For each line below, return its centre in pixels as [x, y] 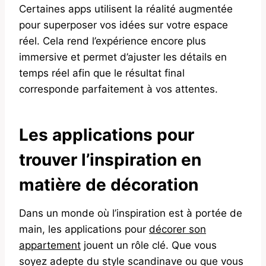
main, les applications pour [84, 229]
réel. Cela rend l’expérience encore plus [113, 41]
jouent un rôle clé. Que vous [149, 245]
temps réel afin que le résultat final [102, 73]
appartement [50, 245]
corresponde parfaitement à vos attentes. [118, 89]
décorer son [178, 229]
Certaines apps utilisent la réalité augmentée [126, 9]
